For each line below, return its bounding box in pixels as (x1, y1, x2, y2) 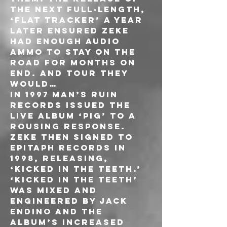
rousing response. (10, 121, 129, 131)
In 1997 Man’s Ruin (10, 89, 122, 99)
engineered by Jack (10, 196, 131, 206)
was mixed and (10, 185, 101, 195)
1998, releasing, (10, 153, 112, 163)
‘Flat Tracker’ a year (10, 15, 146, 25)
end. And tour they (10, 68, 132, 78)
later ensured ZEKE (10, 25, 133, 35)
